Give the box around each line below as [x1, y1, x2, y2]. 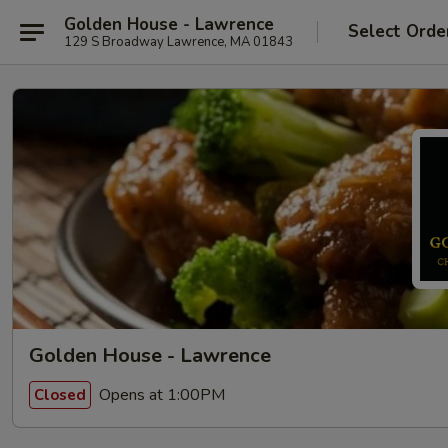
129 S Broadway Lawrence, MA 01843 [64, 32, 293, 51]
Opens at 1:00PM [95, 383, 225, 406]
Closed [34, 384, 86, 405]
